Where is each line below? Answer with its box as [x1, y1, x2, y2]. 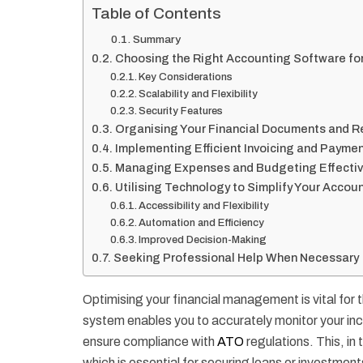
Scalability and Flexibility [139, 88, 258, 100]
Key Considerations [139, 71, 233, 83]
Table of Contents [92, 5, 221, 23]
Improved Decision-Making [139, 234, 267, 246]
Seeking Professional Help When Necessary [113, 251, 359, 265]
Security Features [139, 105, 224, 117]
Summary [132, 33, 181, 46]
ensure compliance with [83, 335, 217, 349]
